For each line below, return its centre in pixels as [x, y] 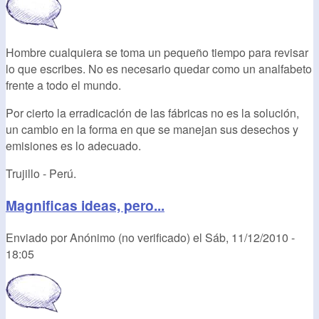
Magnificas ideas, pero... [85, 205]
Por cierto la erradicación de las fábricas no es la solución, [152, 113]
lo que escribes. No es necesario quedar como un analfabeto [159, 69]
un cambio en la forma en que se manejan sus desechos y [152, 130]
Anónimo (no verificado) [130, 237]
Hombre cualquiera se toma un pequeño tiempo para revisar [157, 53]
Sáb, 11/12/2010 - [250, 237]
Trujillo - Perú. [41, 174]
